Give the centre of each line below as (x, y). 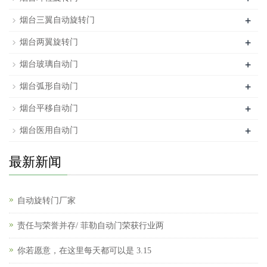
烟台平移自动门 (49, 108)
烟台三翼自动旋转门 (57, 20)
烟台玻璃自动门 (49, 64)
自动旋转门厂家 (46, 201)
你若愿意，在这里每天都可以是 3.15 (84, 251)
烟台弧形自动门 (49, 86)
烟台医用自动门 (49, 131)
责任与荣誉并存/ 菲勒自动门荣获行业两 (91, 226)
